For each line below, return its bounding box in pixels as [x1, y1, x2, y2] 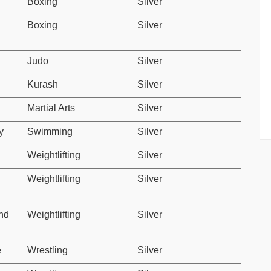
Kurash [27, 79, 58, 90]
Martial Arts [27, 102, 75, 113]
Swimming [27, 126, 73, 137]
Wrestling [27, 244, 68, 255]
